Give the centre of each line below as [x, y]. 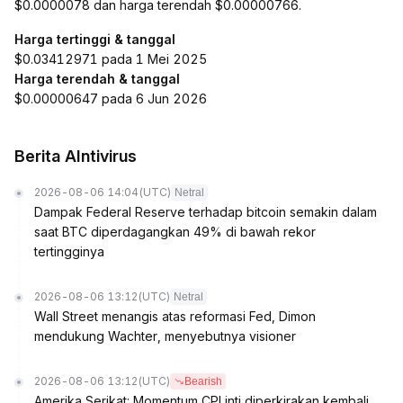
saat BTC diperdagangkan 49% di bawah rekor [175, 232]
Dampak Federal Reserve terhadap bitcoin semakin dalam [206, 212]
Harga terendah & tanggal [97, 79]
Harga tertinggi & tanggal [95, 39]
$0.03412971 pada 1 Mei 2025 [111, 59]
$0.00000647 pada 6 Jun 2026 [111, 99]
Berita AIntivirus [76, 156]
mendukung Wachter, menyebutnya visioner [165, 336]
